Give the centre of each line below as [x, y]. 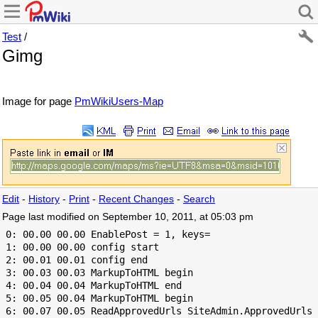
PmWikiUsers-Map [119, 101]
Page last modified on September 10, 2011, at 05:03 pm [128, 216]
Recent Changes [136, 199]
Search [199, 199]
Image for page [38, 101]
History [44, 199]
